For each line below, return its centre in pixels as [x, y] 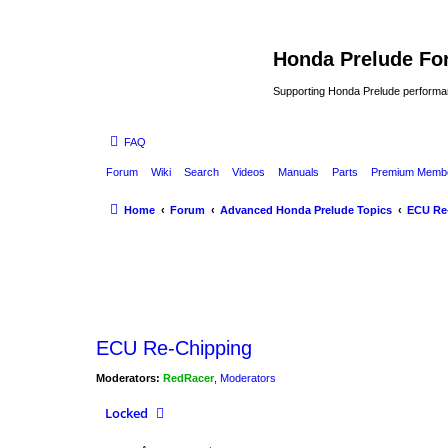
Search [201, 171]
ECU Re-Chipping [174, 347]
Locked [126, 413]
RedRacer [188, 377]
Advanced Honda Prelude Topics [306, 209]
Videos [248, 171]
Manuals [298, 171]
